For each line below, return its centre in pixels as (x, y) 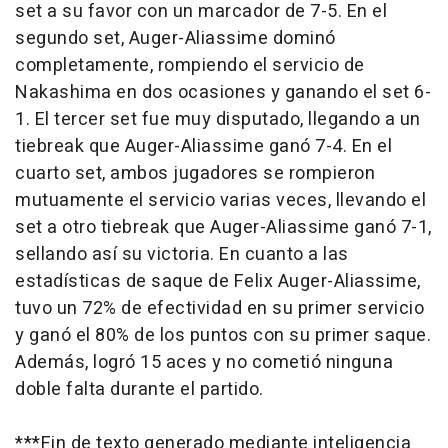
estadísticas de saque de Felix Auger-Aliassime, (218, 281)
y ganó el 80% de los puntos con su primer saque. (223, 335)
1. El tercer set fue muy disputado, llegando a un (218, 119)
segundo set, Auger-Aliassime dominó (175, 38)
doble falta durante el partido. (139, 389)
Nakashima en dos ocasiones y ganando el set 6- (223, 92)
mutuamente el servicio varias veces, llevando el (220, 200)
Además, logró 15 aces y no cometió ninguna (204, 362)
